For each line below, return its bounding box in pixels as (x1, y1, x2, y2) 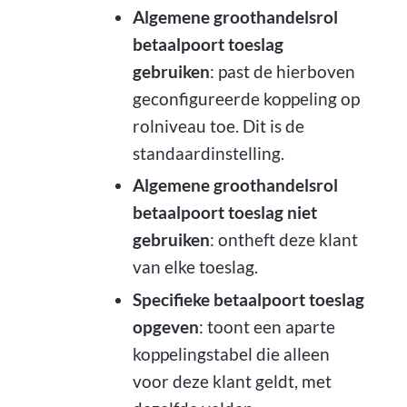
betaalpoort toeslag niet (132, 202, 317, 223)
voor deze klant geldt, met (132, 371, 332, 392)
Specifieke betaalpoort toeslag (132, 289, 364, 311)
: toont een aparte (198, 316, 335, 338)
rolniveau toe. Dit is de (132, 114, 304, 136)
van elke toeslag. (132, 256, 258, 278)
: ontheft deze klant (209, 229, 358, 251)
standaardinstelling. (132, 142, 284, 164)
